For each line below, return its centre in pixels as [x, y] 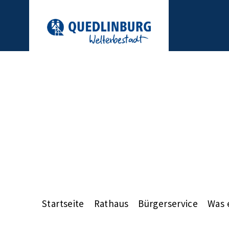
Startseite [63, 203]
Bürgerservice [168, 203]
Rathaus [111, 203]
